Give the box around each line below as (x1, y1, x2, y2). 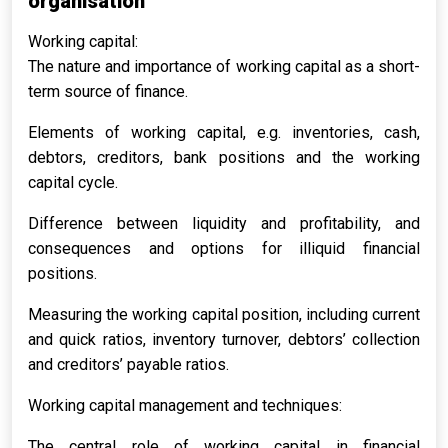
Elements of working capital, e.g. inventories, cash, (28, 123, 420, 142)
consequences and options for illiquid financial (28, 239, 420, 258)
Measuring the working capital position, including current (28, 305, 420, 324)
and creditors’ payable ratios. (28, 355, 229, 374)
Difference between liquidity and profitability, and (28, 214, 420, 233)
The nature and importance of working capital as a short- (28, 57, 420, 76)
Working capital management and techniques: (28, 396, 342, 415)
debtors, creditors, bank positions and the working (28, 148, 420, 167)
